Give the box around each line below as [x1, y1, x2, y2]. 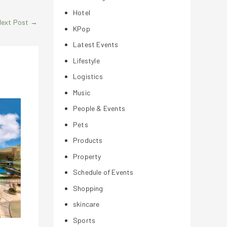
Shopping [73, 183, 103, 193]
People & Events [73, 104, 125, 112]
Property [73, 152, 101, 161]
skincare [73, 200, 100, 208]
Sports [73, 215, 96, 224]
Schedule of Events [73, 168, 134, 176]
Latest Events [73, 40, 119, 49]
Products [73, 136, 103, 144]
